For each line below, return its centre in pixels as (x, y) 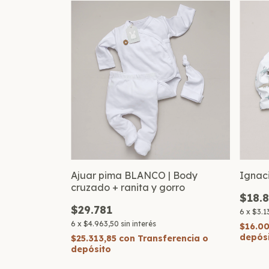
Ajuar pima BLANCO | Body (134, 175)
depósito (91, 249)
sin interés (138, 223)
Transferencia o (173, 238)
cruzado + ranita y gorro (128, 187)
